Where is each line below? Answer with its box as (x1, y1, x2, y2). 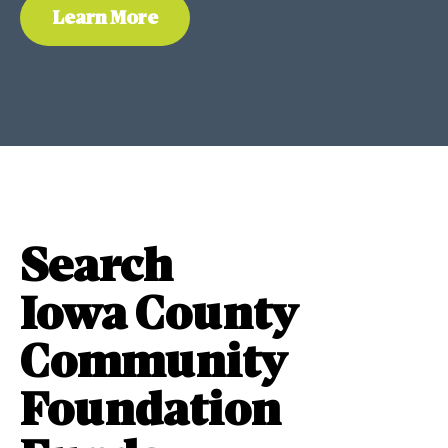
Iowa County (20, 296, 297, 341)
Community (20, 344, 286, 389)
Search (20, 248, 173, 293)
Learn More (52, 10, 158, 30)
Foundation (20, 392, 281, 437)
